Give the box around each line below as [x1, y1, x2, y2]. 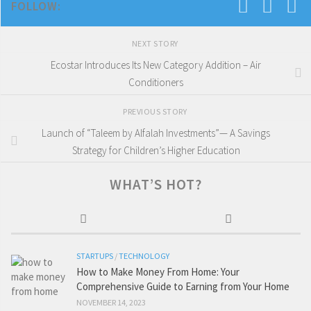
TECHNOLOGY [119, 251, 169, 262]
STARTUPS [76, 251, 113, 262]
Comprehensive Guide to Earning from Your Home [76, 280, 289, 294]
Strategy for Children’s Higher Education [72, 143, 240, 157]
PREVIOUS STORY [123, 106, 189, 117]
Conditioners [128, 75, 183, 89]
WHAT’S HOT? [110, 175, 202, 194]
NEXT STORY [131, 38, 180, 49]
